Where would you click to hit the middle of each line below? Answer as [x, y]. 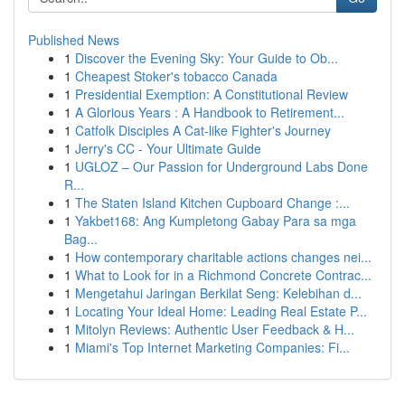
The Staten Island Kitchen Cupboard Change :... [212, 202]
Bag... [81, 239]
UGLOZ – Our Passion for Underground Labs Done [221, 166]
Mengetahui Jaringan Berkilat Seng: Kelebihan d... [218, 293]
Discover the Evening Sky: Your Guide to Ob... [207, 58]
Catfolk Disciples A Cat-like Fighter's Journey [203, 130]
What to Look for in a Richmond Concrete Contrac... [223, 275]
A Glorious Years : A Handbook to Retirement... [210, 112]
